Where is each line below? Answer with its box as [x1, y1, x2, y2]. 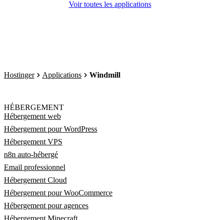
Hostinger [4, 71, 34, 79]
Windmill [89, 71, 120, 79]
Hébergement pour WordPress [4, 125, 97, 133]
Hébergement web [4, 112, 61, 120]
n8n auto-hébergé [4, 150, 58, 159]
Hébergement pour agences [4, 201, 88, 210]
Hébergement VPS [4, 137, 62, 146]
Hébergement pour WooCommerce [4, 189, 112, 197]
